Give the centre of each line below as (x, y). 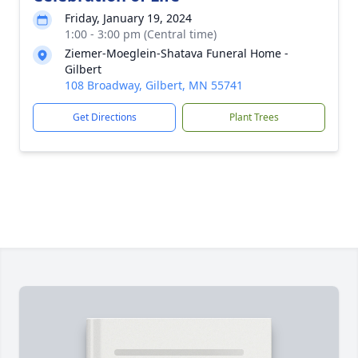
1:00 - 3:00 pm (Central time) (141, 34)
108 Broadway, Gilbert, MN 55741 (154, 86)
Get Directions (104, 117)
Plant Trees (254, 117)
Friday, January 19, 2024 (128, 18)
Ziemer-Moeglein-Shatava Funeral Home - (177, 54)
